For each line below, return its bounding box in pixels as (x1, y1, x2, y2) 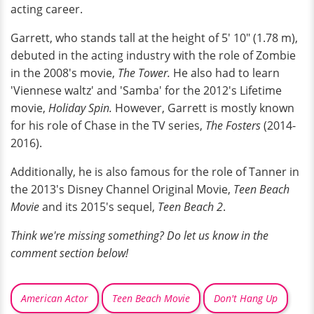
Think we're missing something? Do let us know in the (11, 228, 268, 244)
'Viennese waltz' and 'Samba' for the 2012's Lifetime (11, 83, 282, 99)
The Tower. (118, 65, 170, 81)
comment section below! (11, 245, 128, 261)
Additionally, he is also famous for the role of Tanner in (11, 164, 299, 180)
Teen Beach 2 (158, 199, 223, 215)
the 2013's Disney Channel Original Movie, (11, 182, 233, 198)
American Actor (21, 292, 88, 306)
